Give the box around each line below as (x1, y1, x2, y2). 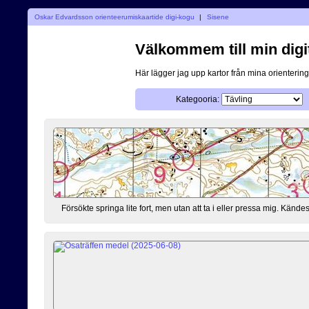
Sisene (207, 12, 230, 21)
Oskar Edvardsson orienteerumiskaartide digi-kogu (34, 12, 195, 21)
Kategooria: (176, 94, 219, 104)
